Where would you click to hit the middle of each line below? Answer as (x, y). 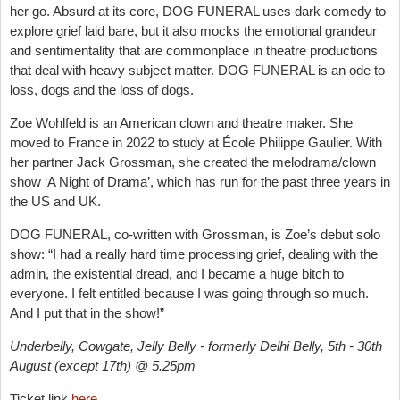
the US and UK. (55, 201)
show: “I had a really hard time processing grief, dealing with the (194, 254)
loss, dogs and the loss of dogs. (102, 89)
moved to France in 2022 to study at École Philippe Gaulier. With (196, 142)
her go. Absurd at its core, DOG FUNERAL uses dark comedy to (198, 11)
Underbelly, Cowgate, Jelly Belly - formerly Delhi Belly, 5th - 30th (196, 346)
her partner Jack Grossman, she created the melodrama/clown (193, 162)
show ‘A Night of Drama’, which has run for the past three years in (200, 181)
